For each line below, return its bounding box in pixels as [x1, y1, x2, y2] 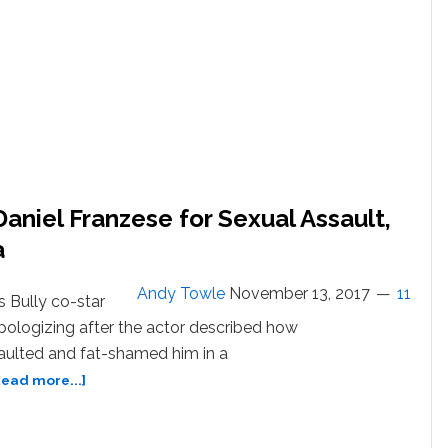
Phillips [85, 412, 137, 429]
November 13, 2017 [229, 283, 370, 303]
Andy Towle [137, 283, 225, 303]
